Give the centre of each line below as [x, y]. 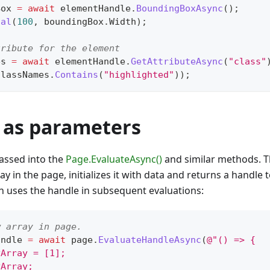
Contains [77, 75]
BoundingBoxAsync [180, 9]
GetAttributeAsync [177, 62]
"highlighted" [139, 75]
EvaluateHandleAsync [150, 240]
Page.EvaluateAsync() [114, 159]
